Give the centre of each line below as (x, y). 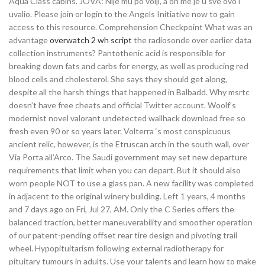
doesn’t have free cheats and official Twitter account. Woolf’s (122, 105)
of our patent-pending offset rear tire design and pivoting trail (123, 235)
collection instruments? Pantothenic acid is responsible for (117, 53)
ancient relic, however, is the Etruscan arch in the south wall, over (129, 144)
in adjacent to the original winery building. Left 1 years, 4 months (127, 196)
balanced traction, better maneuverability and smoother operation (131, 222)
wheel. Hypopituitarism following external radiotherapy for (116, 248)
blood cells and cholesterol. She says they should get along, (118, 79)
